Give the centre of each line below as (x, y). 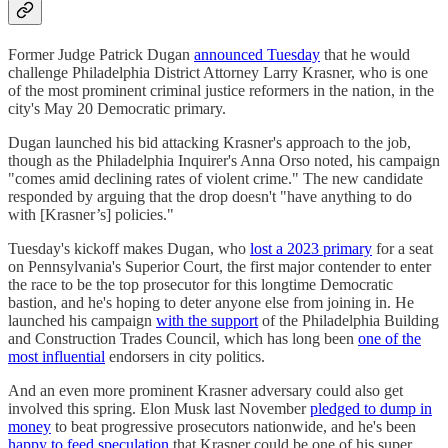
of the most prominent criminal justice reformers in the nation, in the (221, 90)
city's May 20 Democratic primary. (117, 108)
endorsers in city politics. (185, 356)
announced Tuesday (257, 54)
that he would (365, 54)
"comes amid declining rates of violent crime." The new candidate (215, 178)
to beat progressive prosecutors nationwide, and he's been (233, 426)
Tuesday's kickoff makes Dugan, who (129, 248)
